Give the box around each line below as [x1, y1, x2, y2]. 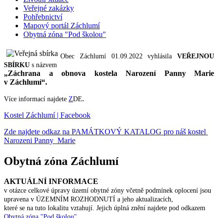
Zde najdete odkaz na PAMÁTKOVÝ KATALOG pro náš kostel [4, 127, 208, 136]
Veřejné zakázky [23, 3, 74, 12]
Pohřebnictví [23, 12, 62, 21]
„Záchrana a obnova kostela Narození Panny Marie [4, 69, 214, 77]
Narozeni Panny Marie [4, 136, 75, 145]
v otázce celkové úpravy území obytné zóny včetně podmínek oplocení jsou [4, 187, 211, 195]
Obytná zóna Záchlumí [4, 154, 119, 167]
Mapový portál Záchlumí [23, 21, 100, 30]
